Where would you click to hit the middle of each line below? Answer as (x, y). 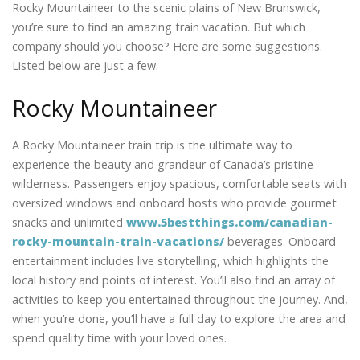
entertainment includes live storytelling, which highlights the (170, 261)
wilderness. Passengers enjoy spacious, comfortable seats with (179, 184)
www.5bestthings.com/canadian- (229, 223)
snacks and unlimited (69, 223)
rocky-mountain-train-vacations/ (118, 242)
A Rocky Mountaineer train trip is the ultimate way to (152, 145)
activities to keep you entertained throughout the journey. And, (180, 300)
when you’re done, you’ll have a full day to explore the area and (179, 319)
